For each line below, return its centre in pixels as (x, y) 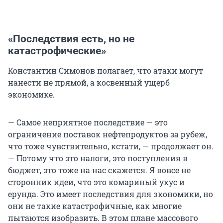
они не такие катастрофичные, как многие (95, 206)
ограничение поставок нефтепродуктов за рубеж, (108, 134)
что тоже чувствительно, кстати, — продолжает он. (111, 146)
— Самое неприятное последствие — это (88, 122)
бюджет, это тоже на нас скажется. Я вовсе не (99, 170)
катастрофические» (57, 51)
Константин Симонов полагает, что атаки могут (106, 71)
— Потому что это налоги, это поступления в (98, 158)
